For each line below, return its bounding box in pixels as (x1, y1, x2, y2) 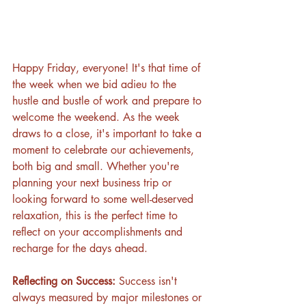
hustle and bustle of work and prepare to (12, 94, 205, 109)
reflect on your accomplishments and (12, 225, 186, 240)
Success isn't (119, 274, 180, 289)
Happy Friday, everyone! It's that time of (12, 61, 204, 76)
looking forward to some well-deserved (12, 192, 197, 207)
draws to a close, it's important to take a (12, 126, 205, 141)
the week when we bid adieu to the (12, 77, 180, 92)
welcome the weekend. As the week (12, 110, 183, 125)
